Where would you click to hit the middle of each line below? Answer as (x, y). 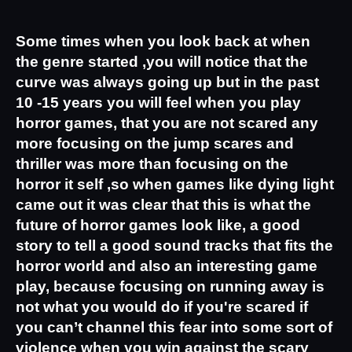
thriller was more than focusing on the (152, 163)
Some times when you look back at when (163, 41)
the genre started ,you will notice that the (162, 61)
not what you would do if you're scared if (162, 306)
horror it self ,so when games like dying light (175, 184)
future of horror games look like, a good (158, 225)
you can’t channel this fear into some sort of (174, 327)
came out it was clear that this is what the (163, 204)
